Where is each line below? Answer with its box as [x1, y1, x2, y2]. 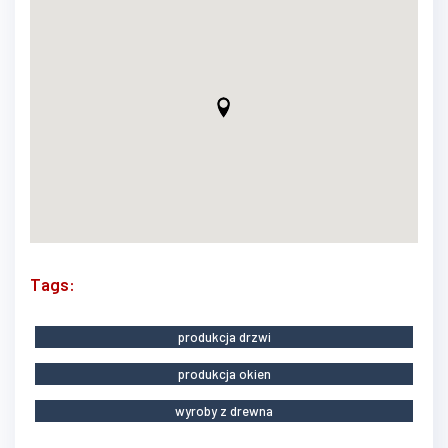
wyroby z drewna [175, 402, 273, 419]
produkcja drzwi [177, 328, 271, 345]
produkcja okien [177, 365, 271, 382]
